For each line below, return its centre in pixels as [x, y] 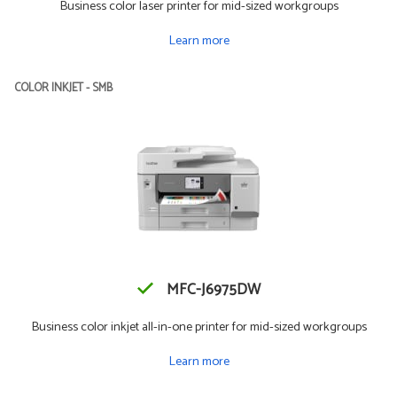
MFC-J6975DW [213, 291]
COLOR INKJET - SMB [63, 89]
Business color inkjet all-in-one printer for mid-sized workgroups [198, 327]
